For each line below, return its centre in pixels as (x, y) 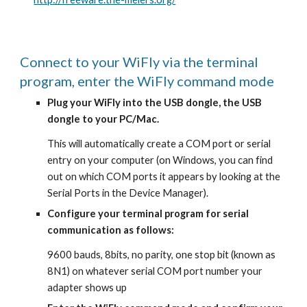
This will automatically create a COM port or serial (159, 144)
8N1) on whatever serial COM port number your (155, 271)
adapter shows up (87, 287)
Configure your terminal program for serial (148, 213)
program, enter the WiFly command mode (147, 81)
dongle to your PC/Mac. (103, 119)
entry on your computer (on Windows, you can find (160, 160)
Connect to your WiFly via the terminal (139, 62)
